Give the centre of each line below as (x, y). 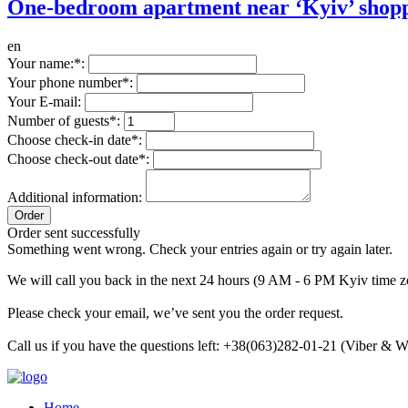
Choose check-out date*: (78, 158)
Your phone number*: (70, 82)
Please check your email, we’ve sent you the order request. (175, 312)
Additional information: (75, 197)
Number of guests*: (64, 120)
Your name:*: (46, 63)
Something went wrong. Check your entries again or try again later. (200, 249)
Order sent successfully (74, 232)
